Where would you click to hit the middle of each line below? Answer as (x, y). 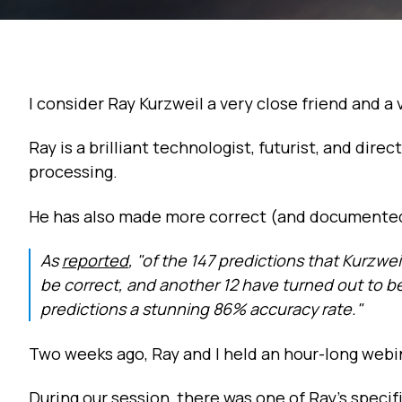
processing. (73, 172)
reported (96, 261)
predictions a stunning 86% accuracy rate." (202, 309)
